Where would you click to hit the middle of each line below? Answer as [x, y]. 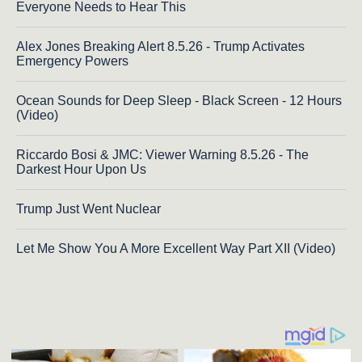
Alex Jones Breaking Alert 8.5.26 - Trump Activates [160, 46]
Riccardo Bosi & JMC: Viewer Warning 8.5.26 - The [162, 154]
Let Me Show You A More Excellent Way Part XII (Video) [176, 248]
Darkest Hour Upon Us [81, 169]
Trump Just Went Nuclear [88, 208]
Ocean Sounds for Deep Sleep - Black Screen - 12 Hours [179, 100]
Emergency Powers [72, 61]
